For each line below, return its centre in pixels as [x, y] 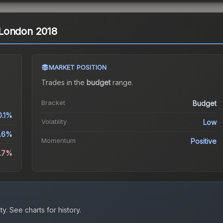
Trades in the [64, 83]
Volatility [54, 122]
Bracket [53, 103]
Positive [204, 141]
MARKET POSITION [77, 67]
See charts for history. [44, 210]
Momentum [58, 141]
